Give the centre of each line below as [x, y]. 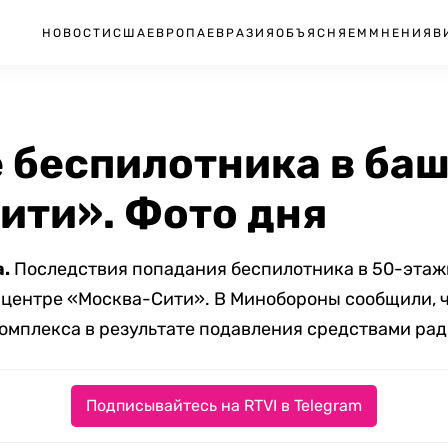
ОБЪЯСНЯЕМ [322, 32]
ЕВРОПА [177, 32]
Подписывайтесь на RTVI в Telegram [224, 405]
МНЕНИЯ [401, 32]
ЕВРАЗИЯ [241, 32]
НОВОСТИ [77, 32]
